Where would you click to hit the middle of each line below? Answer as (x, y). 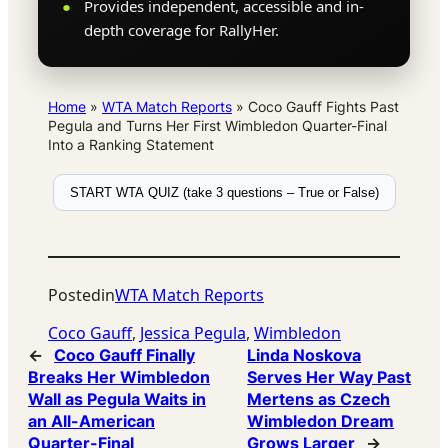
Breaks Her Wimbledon (119, 377)
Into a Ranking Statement (131, 145)
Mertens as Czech (319, 399)
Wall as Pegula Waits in (117, 399)
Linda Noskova (304, 355)
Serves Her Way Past (329, 377)
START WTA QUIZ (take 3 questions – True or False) (224, 193)
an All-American (91, 421)
